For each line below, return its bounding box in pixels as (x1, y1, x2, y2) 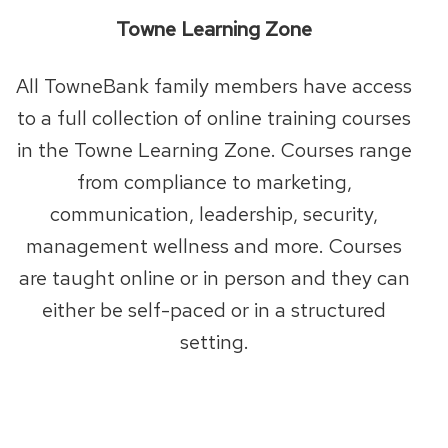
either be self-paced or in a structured (42, 296, 386, 323)
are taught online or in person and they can (18, 264, 410, 291)
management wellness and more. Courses (26, 232, 402, 259)
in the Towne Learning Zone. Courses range (16, 136, 412, 163)
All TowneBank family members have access (16, 72, 412, 99)
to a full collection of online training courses (17, 104, 411, 131)
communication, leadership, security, (50, 200, 378, 227)
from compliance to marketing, (76, 168, 352, 195)
